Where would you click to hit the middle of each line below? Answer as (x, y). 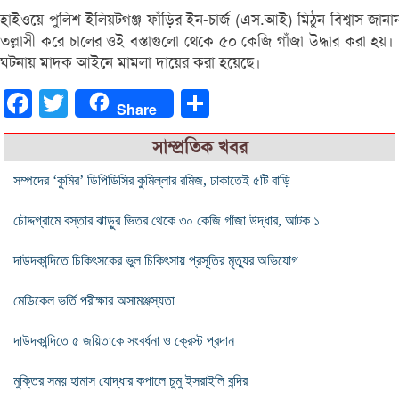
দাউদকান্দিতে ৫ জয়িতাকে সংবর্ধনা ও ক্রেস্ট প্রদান (124, 340)
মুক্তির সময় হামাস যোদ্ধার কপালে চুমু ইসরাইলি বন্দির (130, 380)
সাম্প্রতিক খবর (199, 147)
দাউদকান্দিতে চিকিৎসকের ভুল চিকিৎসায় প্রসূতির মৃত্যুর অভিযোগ (156, 260)
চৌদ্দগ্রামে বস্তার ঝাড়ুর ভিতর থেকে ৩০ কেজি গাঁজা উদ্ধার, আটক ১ (167, 220)
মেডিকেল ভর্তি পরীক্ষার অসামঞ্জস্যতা (94, 300)
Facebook (60, 102)
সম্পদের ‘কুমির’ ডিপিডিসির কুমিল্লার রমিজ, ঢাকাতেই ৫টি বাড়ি (152, 180)
